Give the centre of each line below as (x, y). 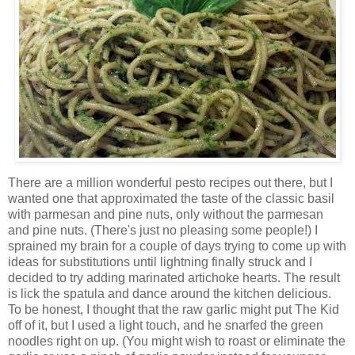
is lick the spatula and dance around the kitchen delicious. (170, 293)
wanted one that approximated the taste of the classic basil (171, 198)
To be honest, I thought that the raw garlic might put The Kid (174, 309)
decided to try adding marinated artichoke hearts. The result (174, 277)
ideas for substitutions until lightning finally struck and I (160, 261)
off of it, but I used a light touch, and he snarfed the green (166, 325)
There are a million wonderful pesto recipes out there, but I (170, 182)
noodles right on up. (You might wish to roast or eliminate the (177, 341)
